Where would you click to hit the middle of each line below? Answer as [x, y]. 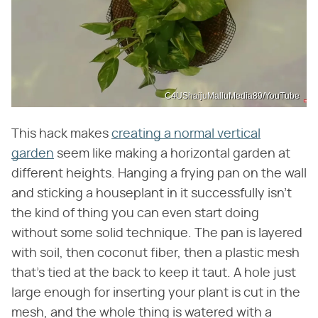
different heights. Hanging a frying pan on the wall [159, 174]
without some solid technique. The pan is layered [157, 233]
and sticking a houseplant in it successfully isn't [152, 193]
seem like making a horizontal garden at [172, 154]
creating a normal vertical [186, 134]
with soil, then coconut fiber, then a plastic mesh [155, 253]
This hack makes [61, 134]
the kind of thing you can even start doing [135, 213]
